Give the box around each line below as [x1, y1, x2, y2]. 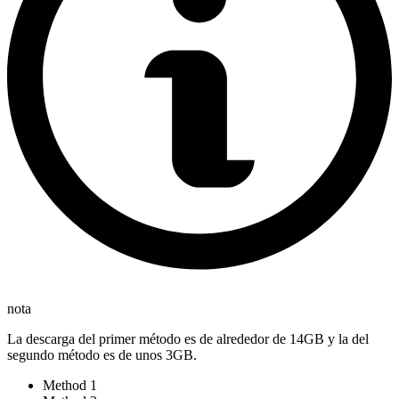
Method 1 [43, 378, 97, 394]
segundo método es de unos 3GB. [7, 347, 197, 363]
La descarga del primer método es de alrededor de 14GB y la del [7, 331, 369, 347]
